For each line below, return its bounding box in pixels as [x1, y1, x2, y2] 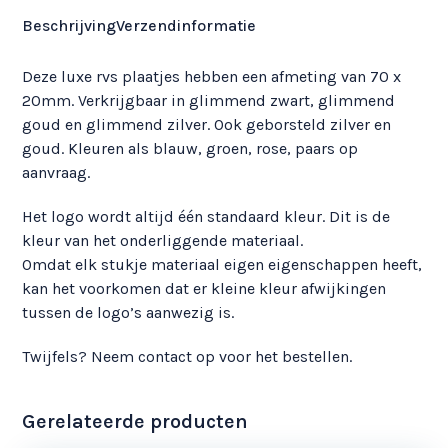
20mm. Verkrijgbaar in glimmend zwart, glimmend [22, 91, 396, 111]
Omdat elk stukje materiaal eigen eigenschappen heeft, [22, 255, 423, 275]
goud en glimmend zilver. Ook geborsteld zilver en [22, 115, 392, 135]
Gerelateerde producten [22, 410, 249, 434]
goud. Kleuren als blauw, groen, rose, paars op [22, 139, 359, 159]
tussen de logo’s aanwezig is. [22, 303, 235, 323]
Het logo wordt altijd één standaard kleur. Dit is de [22, 207, 391, 227]
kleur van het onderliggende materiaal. [22, 231, 304, 251]
